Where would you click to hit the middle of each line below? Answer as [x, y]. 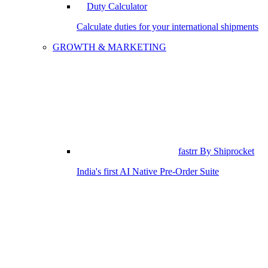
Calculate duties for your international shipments [167, 27]
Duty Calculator [117, 6]
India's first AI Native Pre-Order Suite [148, 171]
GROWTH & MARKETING [109, 47]
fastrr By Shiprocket [216, 151]
